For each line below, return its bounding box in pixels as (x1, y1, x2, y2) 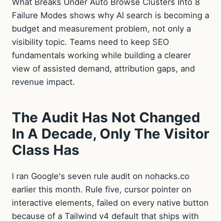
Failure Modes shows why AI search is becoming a (12, 10, 209, 20)
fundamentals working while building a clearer (12, 50, 191, 60)
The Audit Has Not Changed (12, 109, 200, 126)
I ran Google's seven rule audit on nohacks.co (12, 171, 189, 181)
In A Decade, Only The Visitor (12, 125, 209, 142)
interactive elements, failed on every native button (12, 197, 209, 208)
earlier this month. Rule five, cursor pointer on (12, 184, 191, 194)
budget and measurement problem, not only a (12, 23, 191, 34)
